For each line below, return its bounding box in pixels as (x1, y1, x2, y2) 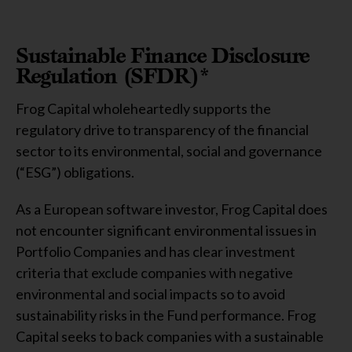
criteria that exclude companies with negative (16, 264, 293, 281)
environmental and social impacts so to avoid (16, 285, 285, 302)
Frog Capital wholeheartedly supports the (16, 100, 271, 117)
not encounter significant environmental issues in (16, 222, 317, 239)
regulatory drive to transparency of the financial (16, 121, 309, 138)
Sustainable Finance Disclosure (16, 42, 310, 68)
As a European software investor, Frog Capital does (16, 200, 328, 218)
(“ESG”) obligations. (16, 163, 134, 181)
